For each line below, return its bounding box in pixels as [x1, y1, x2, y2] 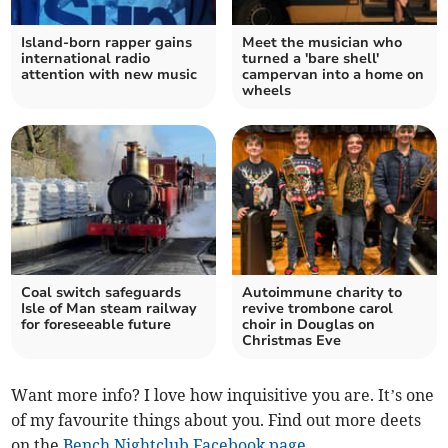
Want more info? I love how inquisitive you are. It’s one [11, 385, 435, 406]
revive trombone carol [242, 299, 393, 319]
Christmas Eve [242, 331, 341, 351]
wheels [242, 81, 291, 101]
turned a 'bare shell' [242, 49, 379, 69]
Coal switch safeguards [21, 283, 182, 303]
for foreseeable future [21, 315, 172, 335]
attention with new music [21, 65, 198, 85]
